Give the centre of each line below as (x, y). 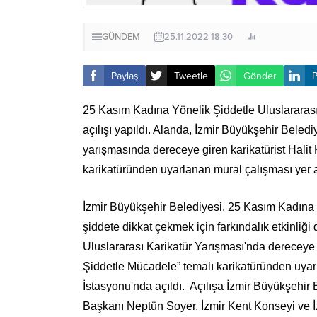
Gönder (260, 76)
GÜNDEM (121, 37)
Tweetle (191, 76)
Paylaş (125, 76)
